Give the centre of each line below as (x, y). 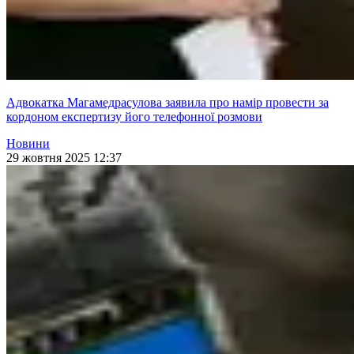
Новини (28, 144)
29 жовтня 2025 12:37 (64, 158)
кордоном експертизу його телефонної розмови (134, 117)
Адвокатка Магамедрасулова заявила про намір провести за (168, 103)
